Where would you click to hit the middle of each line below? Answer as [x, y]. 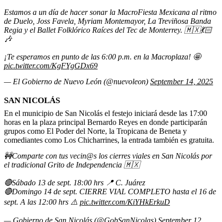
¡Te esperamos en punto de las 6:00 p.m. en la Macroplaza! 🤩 [102, 57]
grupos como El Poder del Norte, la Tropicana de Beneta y [95, 131]
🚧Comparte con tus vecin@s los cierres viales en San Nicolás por [108, 156]
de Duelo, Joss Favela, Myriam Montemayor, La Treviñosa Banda [108, 21]
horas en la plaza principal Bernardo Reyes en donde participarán [106, 122]
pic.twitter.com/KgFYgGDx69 [51, 66]
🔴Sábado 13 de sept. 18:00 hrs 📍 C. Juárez [75, 182]
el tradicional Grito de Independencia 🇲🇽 [72, 165]
